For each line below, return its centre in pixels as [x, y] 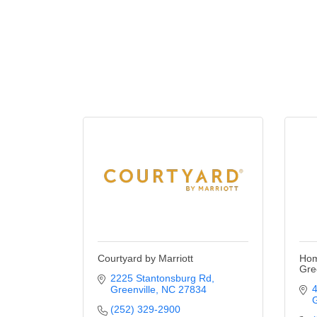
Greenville [133, 289]
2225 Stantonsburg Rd [161, 278]
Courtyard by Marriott [145, 258]
